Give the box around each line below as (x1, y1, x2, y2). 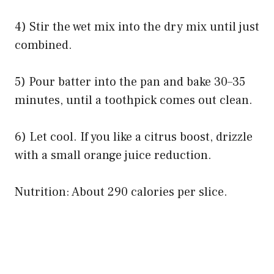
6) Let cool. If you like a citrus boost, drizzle (15, 128, 253, 145)
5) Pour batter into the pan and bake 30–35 (15, 73, 245, 90)
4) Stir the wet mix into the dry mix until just (15, 18, 259, 35)
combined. (15, 37, 72, 53)
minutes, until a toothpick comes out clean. (15, 92, 253, 108)
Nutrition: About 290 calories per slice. (15, 183, 228, 200)
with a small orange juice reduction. (15, 147, 212, 163)
